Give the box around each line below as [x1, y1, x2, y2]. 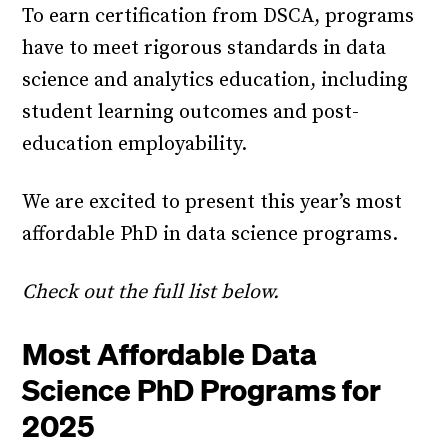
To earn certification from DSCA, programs [22, 4, 415, 29]
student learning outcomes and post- [22, 100, 360, 125]
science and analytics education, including [22, 68, 409, 93]
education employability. [22, 132, 253, 157]
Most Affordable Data [22, 334, 318, 372]
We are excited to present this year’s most [22, 190, 403, 215]
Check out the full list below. [22, 280, 280, 305]
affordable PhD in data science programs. [22, 222, 399, 247]
